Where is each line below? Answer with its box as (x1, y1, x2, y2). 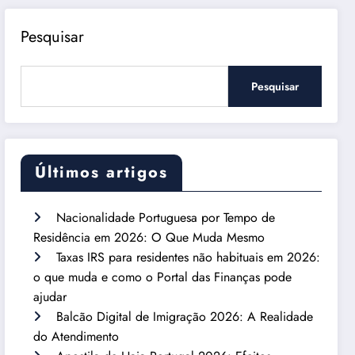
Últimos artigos (35, 160, 169, 184)
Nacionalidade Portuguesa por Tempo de (56, 208, 276, 227)
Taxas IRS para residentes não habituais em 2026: (56, 247, 321, 266)
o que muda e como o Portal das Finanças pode (33, 267, 292, 286)
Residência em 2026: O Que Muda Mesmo (33, 227, 265, 246)
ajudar (33, 287, 67, 306)
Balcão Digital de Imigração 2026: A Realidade (56, 307, 314, 326)
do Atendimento (33, 326, 120, 345)
